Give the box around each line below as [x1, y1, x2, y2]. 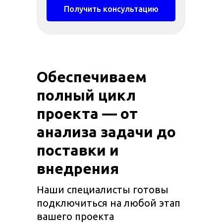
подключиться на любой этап [37, 197, 180, 209]
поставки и [37, 142, 119, 159]
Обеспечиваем [37, 68, 147, 85]
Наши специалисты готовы [37, 184, 168, 195]
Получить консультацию [63, 4, 159, 13]
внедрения [37, 160, 119, 177]
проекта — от [37, 105, 138, 122]
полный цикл [37, 87, 136, 104]
